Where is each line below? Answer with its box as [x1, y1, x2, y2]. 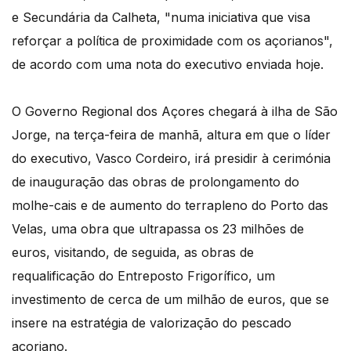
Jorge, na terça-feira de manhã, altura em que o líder [12, 127, 331, 143]
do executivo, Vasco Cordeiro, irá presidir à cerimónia [12, 150, 331, 167]
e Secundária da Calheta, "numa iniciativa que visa [12, 9, 310, 26]
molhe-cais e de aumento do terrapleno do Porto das [12, 197, 328, 214]
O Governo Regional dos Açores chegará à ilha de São [12, 103, 338, 120]
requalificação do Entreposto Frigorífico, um [12, 268, 275, 284]
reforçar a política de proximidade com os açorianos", [12, 33, 333, 49]
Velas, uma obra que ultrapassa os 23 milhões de [12, 221, 304, 237]
